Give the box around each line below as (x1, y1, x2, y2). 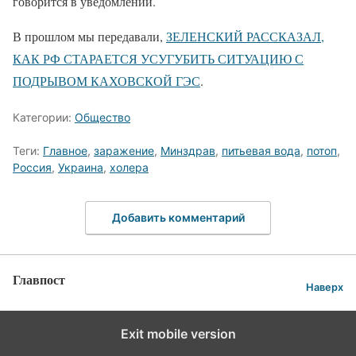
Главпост (13, 269, 65, 288)
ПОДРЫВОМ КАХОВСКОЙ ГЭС (13, 72, 200, 89)
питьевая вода (222, 144, 300, 157)
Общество (75, 110, 130, 124)
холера (110, 161, 149, 174)
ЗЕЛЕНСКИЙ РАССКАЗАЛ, (166, 28, 324, 44)
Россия (13, 161, 52, 174)
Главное (43, 144, 87, 157)
